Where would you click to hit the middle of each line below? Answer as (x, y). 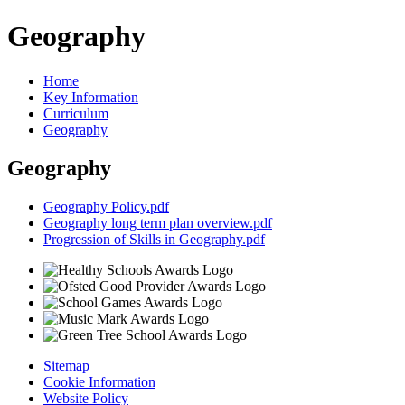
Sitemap (66, 365)
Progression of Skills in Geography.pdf (154, 239)
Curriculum (76, 113)
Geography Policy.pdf (106, 206)
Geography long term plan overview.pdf (158, 222)
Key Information (91, 97)
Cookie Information (99, 381)
